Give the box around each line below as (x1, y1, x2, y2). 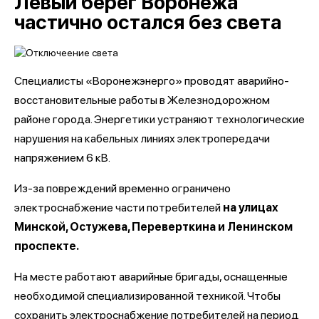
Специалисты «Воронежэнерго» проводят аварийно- (14, 73, 289, 88)
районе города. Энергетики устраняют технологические (14, 112, 305, 126)
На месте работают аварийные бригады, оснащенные (14, 269, 288, 283)
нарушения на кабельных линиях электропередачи (14, 131, 270, 145)
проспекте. (14, 239, 79, 253)
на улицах (221, 200, 278, 214)
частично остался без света (14, 9, 281, 34)
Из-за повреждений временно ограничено (14, 181, 231, 195)
